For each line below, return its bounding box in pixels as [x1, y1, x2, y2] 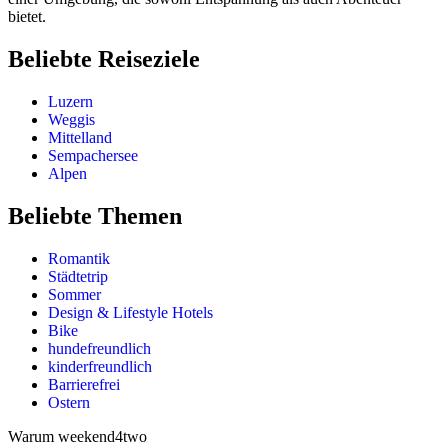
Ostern [48, 393, 90, 411]
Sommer [48, 285, 101, 303]
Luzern [48, 93, 93, 111]
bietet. [8, 8, 46, 26]
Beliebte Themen [8, 202, 182, 229]
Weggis [48, 111, 95, 129]
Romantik [48, 249, 110, 267]
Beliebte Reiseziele [8, 46, 200, 73]
